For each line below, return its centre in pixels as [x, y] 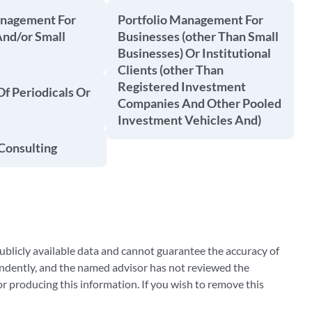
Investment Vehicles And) [189, 120]
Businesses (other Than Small [198, 36]
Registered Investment [181, 86]
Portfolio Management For [190, 19]
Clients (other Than [170, 70]
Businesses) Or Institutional [194, 53]
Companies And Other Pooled [199, 103]
